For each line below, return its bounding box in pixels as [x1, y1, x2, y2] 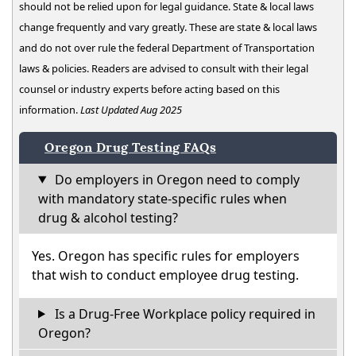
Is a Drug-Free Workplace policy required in [51, 304, 315, 323]
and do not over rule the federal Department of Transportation [19, 40, 315, 55]
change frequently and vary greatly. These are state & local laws [19, 19, 317, 34]
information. [19, 102, 80, 117]
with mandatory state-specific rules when [38, 189, 287, 207]
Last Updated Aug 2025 [80, 102, 182, 117]
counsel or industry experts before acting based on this [19, 81, 280, 96]
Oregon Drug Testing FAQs [44, 138, 216, 156]
